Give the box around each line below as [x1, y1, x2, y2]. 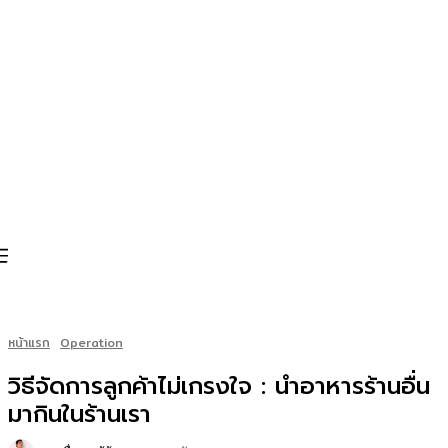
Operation [60, 333, 123, 352]
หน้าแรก [8, 333, 50, 352]
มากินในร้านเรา [8, 396, 151, 432]
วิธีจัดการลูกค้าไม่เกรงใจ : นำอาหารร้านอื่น [8, 368, 430, 404]
